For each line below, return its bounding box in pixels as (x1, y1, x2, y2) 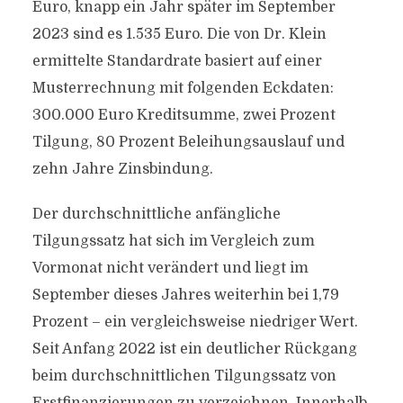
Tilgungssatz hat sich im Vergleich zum (31, 233, 315, 249)
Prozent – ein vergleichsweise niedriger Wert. (31, 314, 358, 330)
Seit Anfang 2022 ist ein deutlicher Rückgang (31, 341, 357, 357)
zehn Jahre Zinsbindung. (31, 161, 213, 177)
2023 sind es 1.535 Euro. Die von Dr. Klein (31, 26, 327, 42)
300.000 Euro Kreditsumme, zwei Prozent (31, 107, 336, 123)
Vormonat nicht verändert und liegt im (31, 260, 309, 276)
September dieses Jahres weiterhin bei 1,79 (31, 287, 339, 303)
